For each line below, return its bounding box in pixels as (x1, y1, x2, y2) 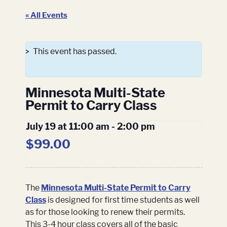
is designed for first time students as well (47, 195, 200, 205)
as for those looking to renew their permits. (25, 207, 185, 217)
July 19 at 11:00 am (25, 121, 109, 132)
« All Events (25, 10, 67, 20)
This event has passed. (32, 47, 117, 57)
